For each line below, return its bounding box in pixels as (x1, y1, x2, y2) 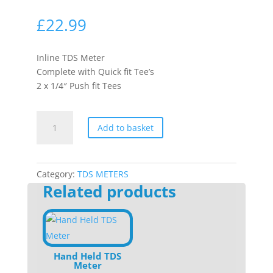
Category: (36, 168, 77, 180)
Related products (42, 180, 176, 202)
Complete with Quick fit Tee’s (36, 66, 154, 77)
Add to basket (97, 122, 154, 133)
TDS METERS (77, 168, 129, 180)
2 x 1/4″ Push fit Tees (36, 80, 121, 91)
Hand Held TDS (54, 249, 122, 262)
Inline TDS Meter (36, 52, 105, 63)
